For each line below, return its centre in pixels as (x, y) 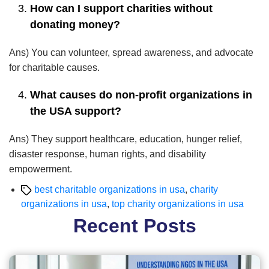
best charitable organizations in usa (110, 190)
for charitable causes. (54, 68)
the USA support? (76, 111)
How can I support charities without (121, 9)
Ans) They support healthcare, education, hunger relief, (125, 139)
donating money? (75, 25)
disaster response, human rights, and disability (107, 154)
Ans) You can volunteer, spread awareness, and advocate (131, 53)
